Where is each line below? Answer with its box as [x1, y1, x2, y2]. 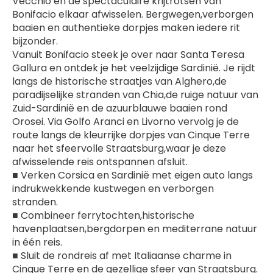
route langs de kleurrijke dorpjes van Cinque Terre [12, 128, 250, 142]
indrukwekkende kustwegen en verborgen [12, 182, 214, 196]
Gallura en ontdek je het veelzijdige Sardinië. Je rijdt [12, 61, 255, 75]
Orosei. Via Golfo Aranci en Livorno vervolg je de [12, 115, 239, 129]
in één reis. [12, 235, 62, 249]
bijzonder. [12, 34, 58, 48]
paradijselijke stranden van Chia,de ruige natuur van [12, 88, 258, 102]
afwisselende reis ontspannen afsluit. [12, 155, 188, 169]
